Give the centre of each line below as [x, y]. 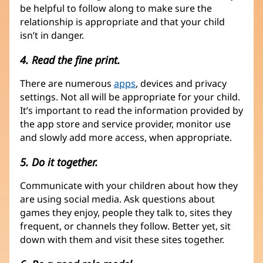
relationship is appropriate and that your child [122, 21]
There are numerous [67, 83]
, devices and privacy [181, 83]
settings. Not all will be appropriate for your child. [130, 97]
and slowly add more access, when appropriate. [126, 137]
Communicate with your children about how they [129, 186]
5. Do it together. [59, 162]
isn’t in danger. [52, 35]
